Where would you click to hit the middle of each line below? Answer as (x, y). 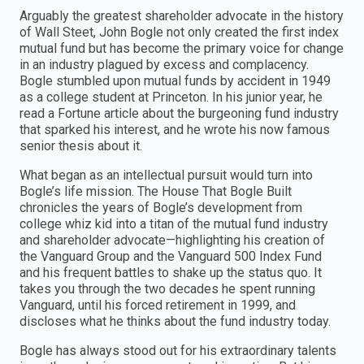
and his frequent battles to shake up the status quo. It (171, 272)
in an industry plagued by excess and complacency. (164, 64)
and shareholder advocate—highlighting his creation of (172, 240)
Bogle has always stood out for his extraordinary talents (178, 350)
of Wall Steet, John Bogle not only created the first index (179, 32)
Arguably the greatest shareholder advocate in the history (182, 15)
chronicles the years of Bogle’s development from (161, 207)
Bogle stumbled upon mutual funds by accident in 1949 (175, 80)
